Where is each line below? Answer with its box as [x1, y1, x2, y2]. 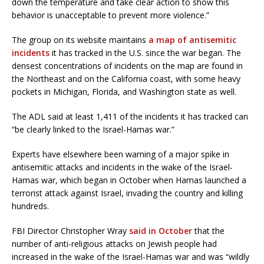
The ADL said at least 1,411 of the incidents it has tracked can [12, 110, 248, 122]
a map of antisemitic [148, 34, 236, 45]
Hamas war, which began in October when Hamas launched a [12, 174, 246, 186]
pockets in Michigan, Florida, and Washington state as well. [12, 85, 236, 97]
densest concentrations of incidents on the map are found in [12, 60, 243, 71]
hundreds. [12, 200, 49, 212]
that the [192, 225, 225, 236]
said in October [129, 225, 192, 236]
